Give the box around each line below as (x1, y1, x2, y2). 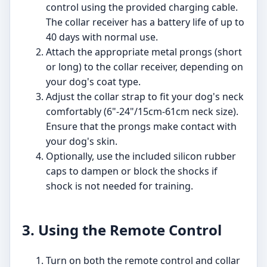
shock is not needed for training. (46, 179, 193, 193)
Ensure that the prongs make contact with (46, 120, 237, 133)
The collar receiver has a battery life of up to (46, 15, 244, 29)
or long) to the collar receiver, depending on (46, 60, 243, 74)
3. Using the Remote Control (22, 220, 222, 240)
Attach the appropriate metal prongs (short (46, 45, 242, 59)
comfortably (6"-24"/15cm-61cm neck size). (46, 105, 238, 119)
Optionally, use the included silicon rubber (46, 150, 236, 163)
